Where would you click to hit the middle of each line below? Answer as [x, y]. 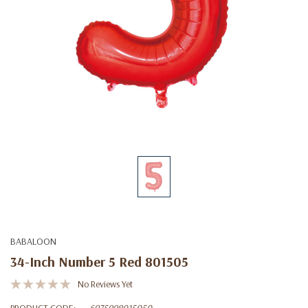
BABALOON [33, 241]
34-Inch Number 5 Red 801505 [99, 261]
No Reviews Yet [105, 284]
